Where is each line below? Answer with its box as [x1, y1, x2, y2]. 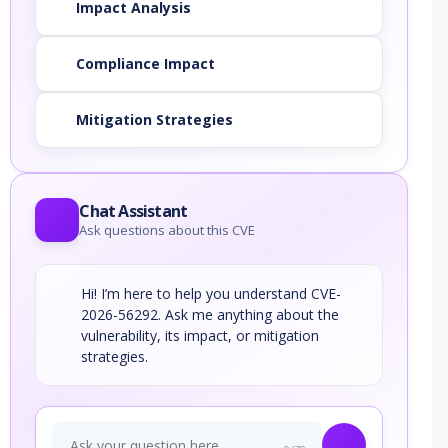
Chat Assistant [79, 200, 188, 223]
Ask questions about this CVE [79, 221, 256, 240]
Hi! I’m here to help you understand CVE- [81, 284, 342, 304]
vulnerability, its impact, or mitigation [81, 326, 320, 346]
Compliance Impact [76, 54, 216, 74]
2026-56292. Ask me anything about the [81, 305, 340, 325]
